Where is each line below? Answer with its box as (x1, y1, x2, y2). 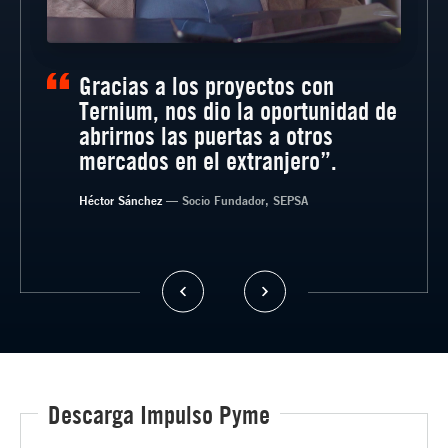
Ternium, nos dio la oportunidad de (79, 94, 398, 126)
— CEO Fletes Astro (124, 216, 228, 233)
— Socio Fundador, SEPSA (166, 191, 309, 208)
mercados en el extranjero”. (79, 144, 338, 176)
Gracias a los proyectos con (79, 69, 335, 101)
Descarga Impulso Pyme (47, 398, 270, 430)
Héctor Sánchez (79, 191, 167, 208)
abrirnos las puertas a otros (79, 119, 334, 151)
